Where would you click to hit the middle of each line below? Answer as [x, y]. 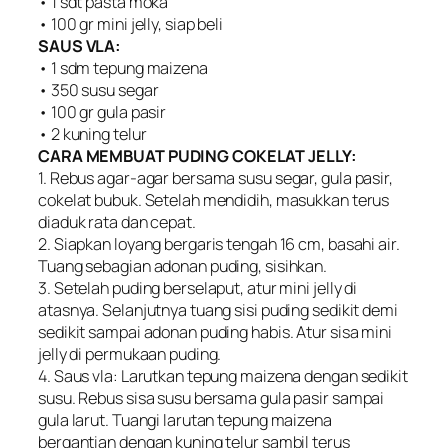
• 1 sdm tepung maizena [123, 67]
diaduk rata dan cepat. [117, 221]
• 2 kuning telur [92, 133]
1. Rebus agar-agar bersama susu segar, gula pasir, [215, 177]
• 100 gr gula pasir [102, 111]
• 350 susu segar [98, 89]
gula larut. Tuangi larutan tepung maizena [185, 419]
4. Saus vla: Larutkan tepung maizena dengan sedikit [223, 375]
